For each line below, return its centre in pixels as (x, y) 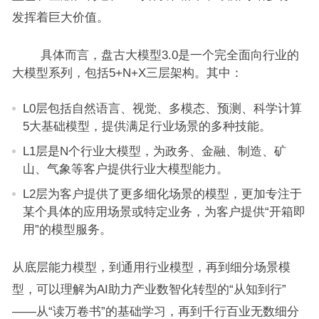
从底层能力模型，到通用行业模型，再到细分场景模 (151, 267)
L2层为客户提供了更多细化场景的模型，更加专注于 (162, 194)
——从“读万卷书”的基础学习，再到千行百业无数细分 (155, 311)
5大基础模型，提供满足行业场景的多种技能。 (147, 126)
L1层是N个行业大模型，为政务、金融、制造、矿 (154, 151)
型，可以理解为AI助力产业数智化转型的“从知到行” (149, 289)
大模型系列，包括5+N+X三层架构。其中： (127, 73)
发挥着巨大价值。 (60, 17)
